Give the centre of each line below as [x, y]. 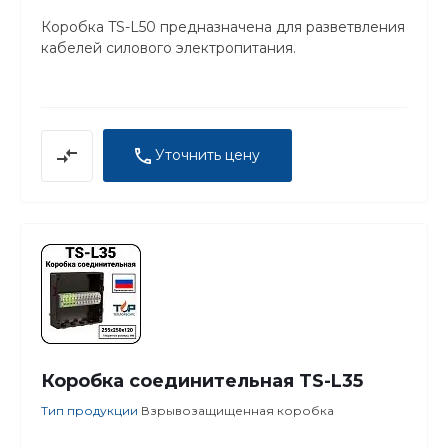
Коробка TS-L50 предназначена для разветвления [223, 27]
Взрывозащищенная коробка [237, 411]
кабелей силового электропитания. [168, 48]
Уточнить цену [207, 155]
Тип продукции [91, 411]
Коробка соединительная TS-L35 [202, 381]
